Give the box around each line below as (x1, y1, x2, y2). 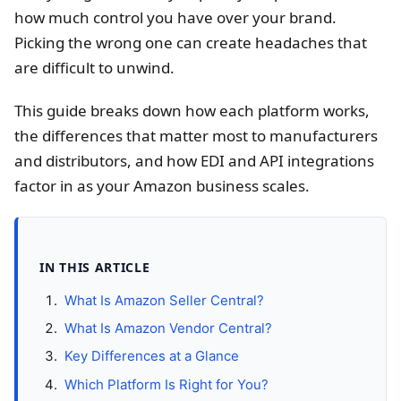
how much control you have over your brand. (14, 6, 337, 28)
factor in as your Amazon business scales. (14, 175, 310, 196)
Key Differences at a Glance (64, 347, 239, 365)
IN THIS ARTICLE (39, 258, 150, 276)
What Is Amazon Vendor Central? (64, 319, 272, 337)
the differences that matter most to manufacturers (14, 124, 378, 146)
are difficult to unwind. (14, 56, 175, 78)
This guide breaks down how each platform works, (14, 99, 370, 121)
